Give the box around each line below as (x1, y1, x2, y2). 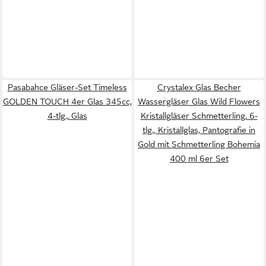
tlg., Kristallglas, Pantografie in (142, 125, 255, 135)
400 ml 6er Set (169, 154, 229, 163)
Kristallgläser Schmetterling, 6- (140, 111, 258, 121)
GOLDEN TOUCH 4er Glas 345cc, (2, 97, 132, 106)
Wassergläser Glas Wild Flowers (138, 97, 260, 106)
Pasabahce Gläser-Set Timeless (7, 83, 127, 92)
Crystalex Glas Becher (157, 83, 241, 92)
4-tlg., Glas (47, 111, 87, 121)
